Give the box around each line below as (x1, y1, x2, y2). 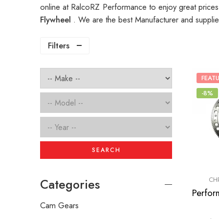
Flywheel (40, 14, 73, 26)
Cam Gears (40, 199, 79, 212)
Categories (40, 176, 100, 194)
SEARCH (91, 146, 121, 155)
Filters (48, 40, 69, 52)
